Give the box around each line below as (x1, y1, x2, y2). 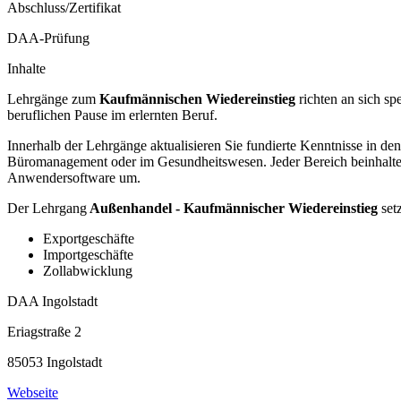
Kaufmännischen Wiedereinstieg (99, 91, 295, 107)
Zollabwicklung (43, 263, 132, 279)
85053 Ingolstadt (7, 354, 102, 371)
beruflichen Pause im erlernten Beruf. (7, 107, 218, 124)
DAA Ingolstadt (7, 294, 98, 310)
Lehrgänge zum (7, 91, 99, 107)
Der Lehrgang (7, 200, 87, 217)
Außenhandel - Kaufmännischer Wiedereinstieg (87, 200, 381, 217)
